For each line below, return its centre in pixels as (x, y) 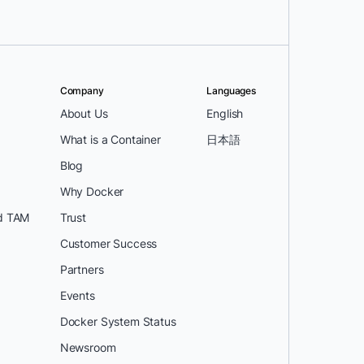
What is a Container (110, 139)
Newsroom (88, 347)
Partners (82, 269)
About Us (84, 113)
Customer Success (108, 243)
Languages (231, 91)
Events (77, 295)
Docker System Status (118, 321)
